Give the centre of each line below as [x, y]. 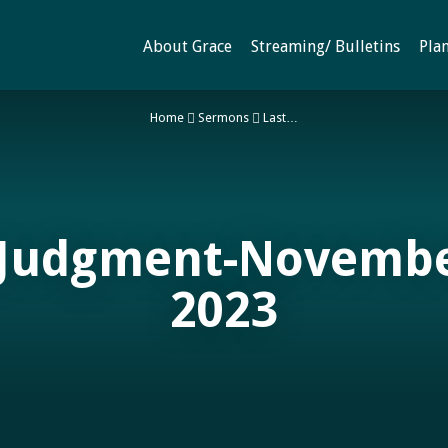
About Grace [187, 46]
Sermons [223, 118]
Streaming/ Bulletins [325, 46]
